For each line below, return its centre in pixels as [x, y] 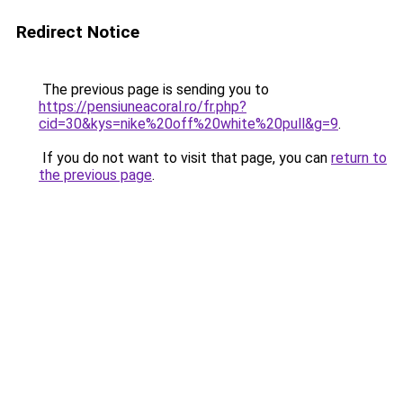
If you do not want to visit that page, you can [185, 158]
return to [359, 158]
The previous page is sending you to [154, 90]
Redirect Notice [78, 32]
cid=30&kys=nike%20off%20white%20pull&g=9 [188, 124]
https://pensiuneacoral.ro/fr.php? [143, 107]
